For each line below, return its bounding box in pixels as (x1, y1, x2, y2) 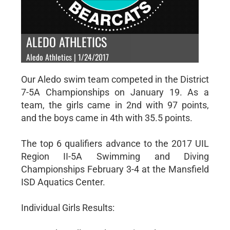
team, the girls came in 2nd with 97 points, (21, 99, 209, 110)
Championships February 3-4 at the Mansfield (21, 163, 209, 175)
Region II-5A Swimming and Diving (21, 150, 209, 162)
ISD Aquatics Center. (21, 176, 105, 187)
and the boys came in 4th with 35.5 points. (21, 112, 193, 123)
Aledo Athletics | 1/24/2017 (26, 50, 109, 63)
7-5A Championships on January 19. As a (21, 86, 209, 98)
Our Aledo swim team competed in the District (21, 73, 209, 85)
